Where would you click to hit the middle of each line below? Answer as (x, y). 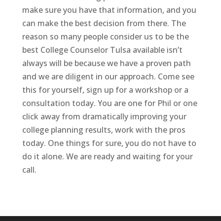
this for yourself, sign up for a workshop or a (105, 90)
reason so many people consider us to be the (105, 36)
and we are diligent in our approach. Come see (108, 76)
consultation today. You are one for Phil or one (110, 103)
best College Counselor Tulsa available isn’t (102, 50)
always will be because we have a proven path (106, 63)
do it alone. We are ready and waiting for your (107, 156)
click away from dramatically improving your (104, 116)
